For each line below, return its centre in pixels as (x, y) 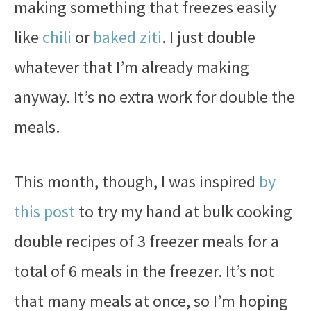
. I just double (209, 37)
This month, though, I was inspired (136, 182)
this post (44, 211)
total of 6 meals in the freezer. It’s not (144, 271)
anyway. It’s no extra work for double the (154, 97)
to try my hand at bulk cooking (184, 211)
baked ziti (127, 37)
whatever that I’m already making (132, 67)
